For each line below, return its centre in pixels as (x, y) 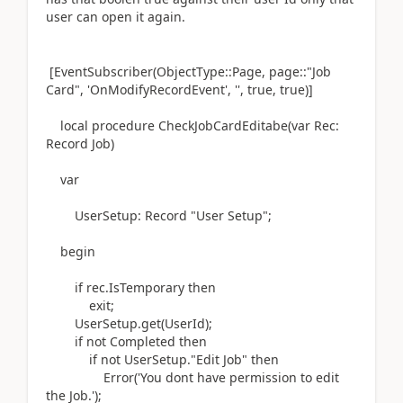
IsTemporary (148, 287)
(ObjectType (189, 72)
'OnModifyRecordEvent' (157, 90)
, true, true (273, 90)
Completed (143, 341)
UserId (185, 323)
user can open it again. (116, 17)
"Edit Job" (221, 359)
